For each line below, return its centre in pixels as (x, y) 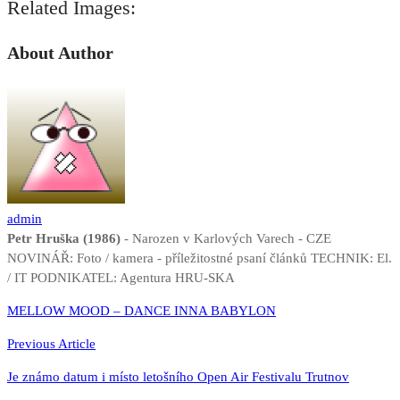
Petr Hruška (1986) (64, 239)
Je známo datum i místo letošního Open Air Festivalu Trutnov (178, 377)
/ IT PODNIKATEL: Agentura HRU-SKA (121, 278)
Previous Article (51, 344)
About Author (60, 52)
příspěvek (54, 362)
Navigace (52, 312)
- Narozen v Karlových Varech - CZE (226, 239)
